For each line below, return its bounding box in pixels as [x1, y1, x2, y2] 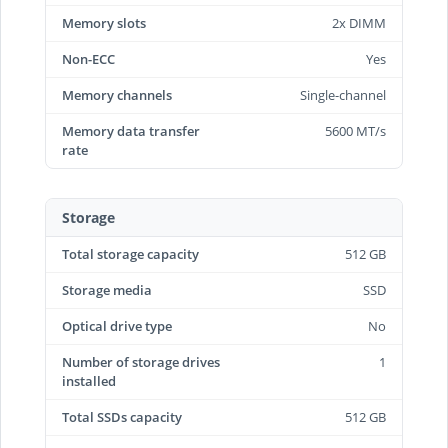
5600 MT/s [325, 122, 386, 140]
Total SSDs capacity [62, 408, 182, 426]
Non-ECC [62, 50, 115, 68]
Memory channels [62, 86, 172, 104]
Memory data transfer [62, 122, 200, 140]
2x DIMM [332, 14, 386, 32]
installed [62, 372, 116, 390]
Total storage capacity [62, 245, 199, 263]
